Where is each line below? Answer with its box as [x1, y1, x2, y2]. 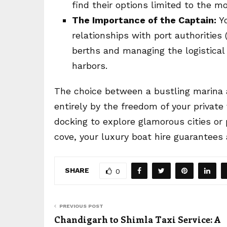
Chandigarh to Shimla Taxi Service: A [54, 213, 221, 225]
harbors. [72, 60, 107, 71]
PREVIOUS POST [59, 203, 103, 209]
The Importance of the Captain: [72, 15, 216, 25]
